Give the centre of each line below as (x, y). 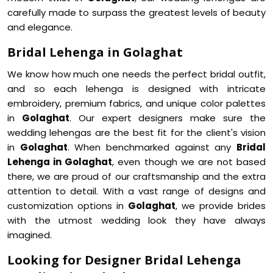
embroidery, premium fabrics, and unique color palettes (136, 103)
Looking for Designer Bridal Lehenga (124, 260)
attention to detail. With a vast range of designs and (136, 191)
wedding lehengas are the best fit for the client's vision (136, 133)
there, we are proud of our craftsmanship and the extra (136, 176)
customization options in (68, 206)
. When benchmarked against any (152, 147)
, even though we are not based (189, 162)
